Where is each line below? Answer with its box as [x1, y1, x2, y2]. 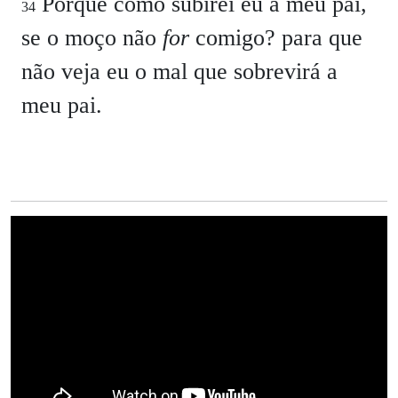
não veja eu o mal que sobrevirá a [21, 59, 338, 84]
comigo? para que [189, 25, 362, 51]
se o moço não [21, 25, 163, 51]
